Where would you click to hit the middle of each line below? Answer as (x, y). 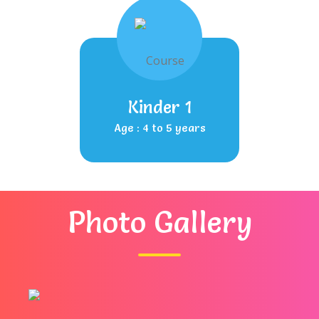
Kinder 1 (159, 107)
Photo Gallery (159, 222)
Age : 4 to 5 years (159, 128)
